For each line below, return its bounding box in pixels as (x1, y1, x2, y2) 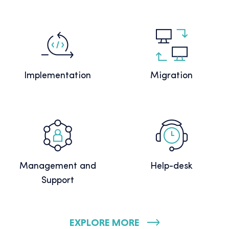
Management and (19, 162, 96, 172)
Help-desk (150, 162, 193, 172)
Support (41, 176, 74, 186)
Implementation (24, 71, 91, 81)
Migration (150, 71, 193, 81)
